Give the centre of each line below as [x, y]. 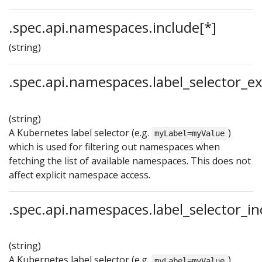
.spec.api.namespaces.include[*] [113, 27]
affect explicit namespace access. [80, 175]
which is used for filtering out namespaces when [114, 146]
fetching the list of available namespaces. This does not [130, 161]
